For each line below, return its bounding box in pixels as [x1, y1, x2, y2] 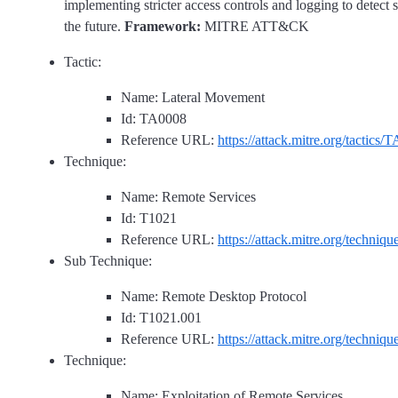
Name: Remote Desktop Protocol [121, 289, 306, 305]
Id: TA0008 [121, 111, 187, 127]
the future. [64, 19, 124, 35]
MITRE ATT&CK [201, 19, 309, 35]
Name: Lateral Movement [121, 90, 265, 106]
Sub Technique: [64, 253, 152, 269]
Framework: [124, 19, 201, 35]
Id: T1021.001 [121, 310, 202, 326]
